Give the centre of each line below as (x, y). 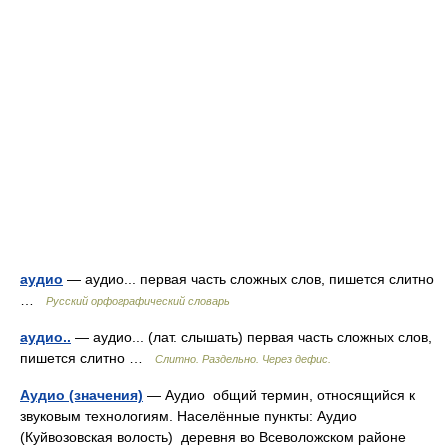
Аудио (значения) (81, 395)
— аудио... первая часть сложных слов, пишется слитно (248, 279)
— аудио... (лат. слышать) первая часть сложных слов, (251, 337)
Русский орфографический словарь (138, 301)
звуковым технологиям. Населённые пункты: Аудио (188, 416)
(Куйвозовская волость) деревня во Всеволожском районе (213, 437)
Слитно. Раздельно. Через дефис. (243, 359)
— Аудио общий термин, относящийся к (279, 395)
